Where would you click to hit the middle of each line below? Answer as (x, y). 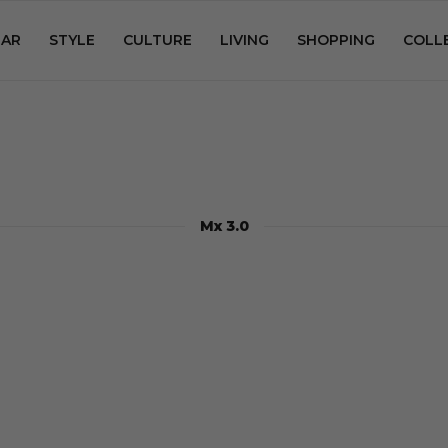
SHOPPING (336, 40)
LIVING (244, 40)
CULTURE (157, 40)
